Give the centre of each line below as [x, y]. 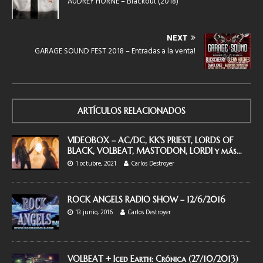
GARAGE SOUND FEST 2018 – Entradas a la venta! [115, 51]
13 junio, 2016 [94, 212]
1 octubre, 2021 [96, 163]
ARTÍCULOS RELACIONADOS [131, 111]
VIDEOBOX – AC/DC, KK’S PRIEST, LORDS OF [150, 140]
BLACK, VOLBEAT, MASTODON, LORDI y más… [155, 151]
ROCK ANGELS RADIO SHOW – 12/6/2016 [146, 199]
